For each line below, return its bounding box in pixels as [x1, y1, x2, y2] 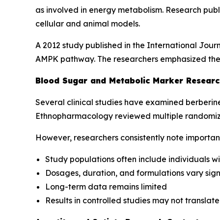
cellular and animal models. [35, 18, 140, 28]
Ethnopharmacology [35, 110, 113, 121]
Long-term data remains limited [45, 181, 167, 192]
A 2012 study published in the [35, 40, 147, 50]
